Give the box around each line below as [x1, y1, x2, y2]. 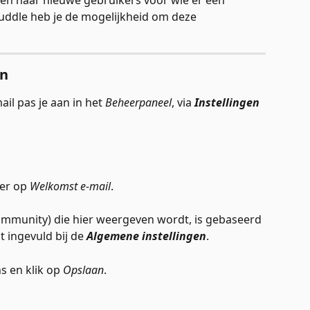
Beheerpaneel [105, 95, 172, 110]
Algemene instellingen [86, 228, 206, 244]
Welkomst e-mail [30, 178, 111, 194]
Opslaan [63, 262, 104, 277]
